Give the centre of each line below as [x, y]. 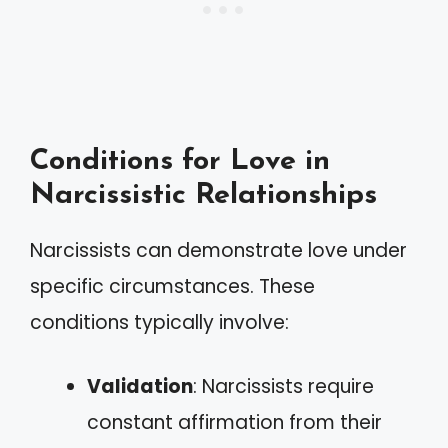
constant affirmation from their [234, 422]
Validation [140, 386]
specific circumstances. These [172, 286]
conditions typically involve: [159, 322]
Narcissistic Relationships [203, 195]
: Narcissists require [283, 386]
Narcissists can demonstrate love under [218, 250]
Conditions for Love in [180, 161]
